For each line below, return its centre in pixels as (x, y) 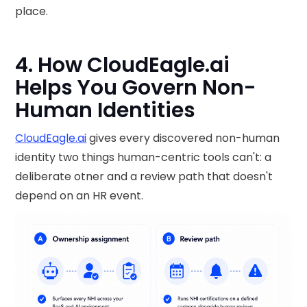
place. (32, 11)
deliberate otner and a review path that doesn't (144, 176)
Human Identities (106, 110)
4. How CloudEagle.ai (123, 65)
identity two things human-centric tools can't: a (144, 157)
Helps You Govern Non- (136, 87)
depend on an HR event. (79, 195)
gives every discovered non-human (183, 138)
